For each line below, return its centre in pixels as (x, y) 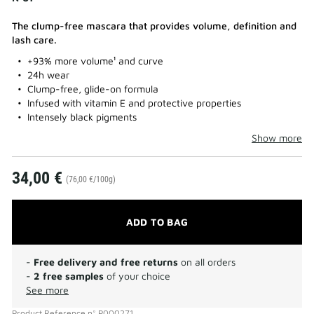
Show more (277, 138)
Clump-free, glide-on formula (93, 89)
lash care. (34, 40)
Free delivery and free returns (106, 262)
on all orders (207, 262)
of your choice (137, 276)
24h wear (48, 75)
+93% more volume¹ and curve (95, 61)
